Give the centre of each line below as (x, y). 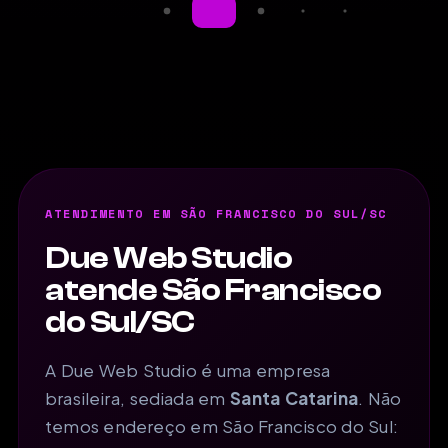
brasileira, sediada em (138, 397)
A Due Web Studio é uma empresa (188, 369)
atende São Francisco (213, 289)
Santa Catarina (294, 397)
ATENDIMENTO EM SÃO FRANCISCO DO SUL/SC (216, 213)
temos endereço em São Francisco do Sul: (221, 425)
